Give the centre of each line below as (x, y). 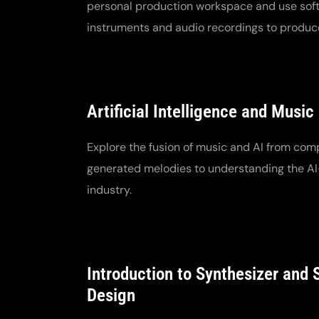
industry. (109, 190)
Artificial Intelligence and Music (200, 112)
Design (111, 296)
